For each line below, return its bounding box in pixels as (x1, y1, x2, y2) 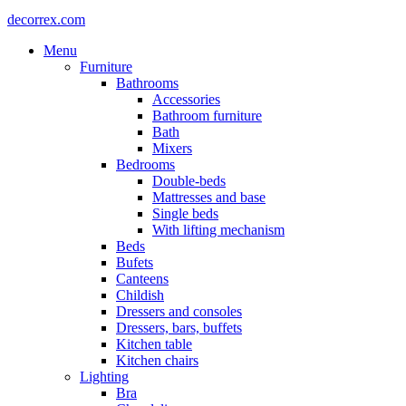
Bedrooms (116, 156, 175, 172)
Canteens (116, 270, 169, 286)
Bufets (116, 254, 153, 270)
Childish (116, 286, 164, 303)
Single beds (152, 205, 218, 221)
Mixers (152, 140, 192, 156)
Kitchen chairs (116, 352, 198, 368)
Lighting (80, 368, 129, 384)
